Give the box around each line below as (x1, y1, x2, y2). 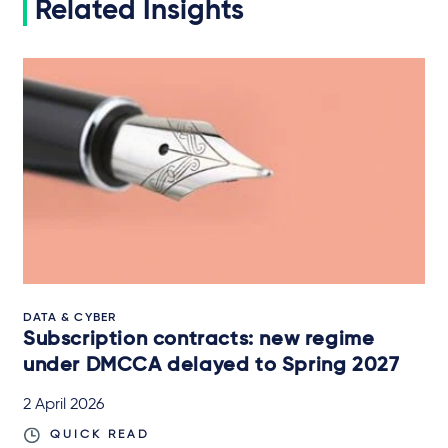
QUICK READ (50, 429, 150, 442)
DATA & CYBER (23, 312, 117, 325)
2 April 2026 (23, 397, 104, 414)
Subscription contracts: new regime (23, 330, 375, 351)
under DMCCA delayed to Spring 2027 (23, 356, 400, 377)
